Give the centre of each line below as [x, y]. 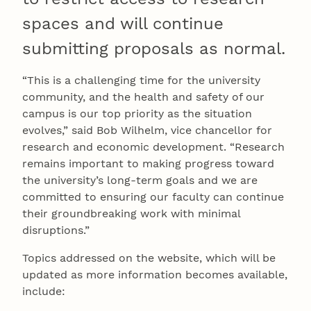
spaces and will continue [123, 24]
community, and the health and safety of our [143, 97]
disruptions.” [56, 230]
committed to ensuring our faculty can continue [153, 197]
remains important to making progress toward [148, 164]
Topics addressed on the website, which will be [149, 258]
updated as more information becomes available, [155, 275]
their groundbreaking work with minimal [131, 214]
